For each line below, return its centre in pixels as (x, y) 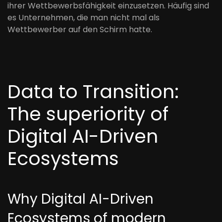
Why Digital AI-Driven (81, 199)
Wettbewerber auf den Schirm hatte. (80, 29)
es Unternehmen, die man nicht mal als (83, 18)
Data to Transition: (93, 91)
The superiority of (88, 114)
